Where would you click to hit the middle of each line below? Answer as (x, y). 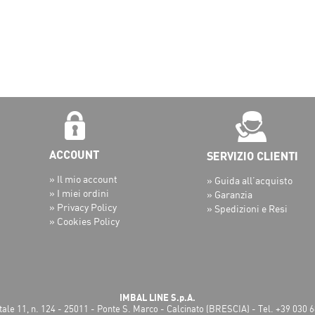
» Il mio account (84, 179)
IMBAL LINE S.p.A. (157, 297)
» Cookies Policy (85, 221)
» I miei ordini (79, 193)
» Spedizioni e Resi (247, 209)
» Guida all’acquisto (250, 181)
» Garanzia (230, 195)
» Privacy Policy (83, 207)
